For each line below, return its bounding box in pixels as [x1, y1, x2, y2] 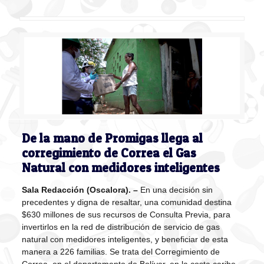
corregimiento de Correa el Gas [21, 146, 196, 161]
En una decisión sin [137, 185, 213, 195]
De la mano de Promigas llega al [21, 131, 203, 146]
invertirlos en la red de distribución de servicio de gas [21, 222, 220, 232]
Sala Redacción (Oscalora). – [21, 185, 138, 195]
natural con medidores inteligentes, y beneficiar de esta [21, 235, 228, 245]
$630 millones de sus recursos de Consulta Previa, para [21, 210, 230, 220]
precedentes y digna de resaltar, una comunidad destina [21, 197, 232, 207]
